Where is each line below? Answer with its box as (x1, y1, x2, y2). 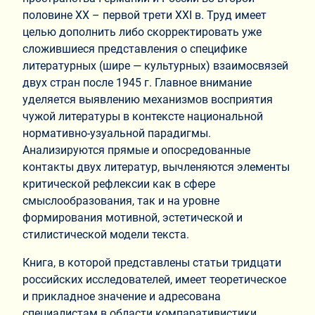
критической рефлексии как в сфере (22, 177, 215, 191)
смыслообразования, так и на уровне (22, 194, 219, 208)
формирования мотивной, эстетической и (22, 211, 243, 225)
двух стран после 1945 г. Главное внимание (22, 76, 252, 90)
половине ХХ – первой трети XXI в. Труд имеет (22, 8, 266, 22)
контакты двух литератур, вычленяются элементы (22, 160, 290, 174)
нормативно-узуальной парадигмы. (22, 127, 211, 141)
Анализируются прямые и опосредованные (22, 143, 250, 157)
